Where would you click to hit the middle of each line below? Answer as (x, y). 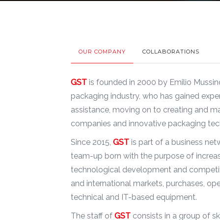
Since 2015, (92, 142)
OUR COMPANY (102, 52)
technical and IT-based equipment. (134, 197)
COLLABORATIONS (171, 52)
